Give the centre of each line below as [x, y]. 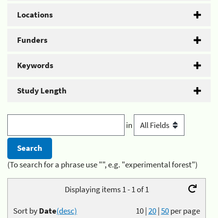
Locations [35, 15]
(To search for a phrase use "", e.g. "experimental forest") [102, 164]
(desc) [67, 211]
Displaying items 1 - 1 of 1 [107, 189]
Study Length [42, 91]
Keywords [35, 65]
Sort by [26, 211]
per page [185, 211]
